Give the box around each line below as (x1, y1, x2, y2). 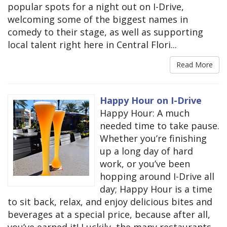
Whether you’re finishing (100, 132, 207, 144)
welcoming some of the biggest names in (8, 13, 188, 25)
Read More (176, 59, 213, 69)
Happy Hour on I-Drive (100, 94, 202, 106)
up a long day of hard (100, 144, 193, 157)
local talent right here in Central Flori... (8, 38, 177, 51)
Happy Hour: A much (100, 106, 190, 119)
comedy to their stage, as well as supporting (8, 25, 203, 38)
